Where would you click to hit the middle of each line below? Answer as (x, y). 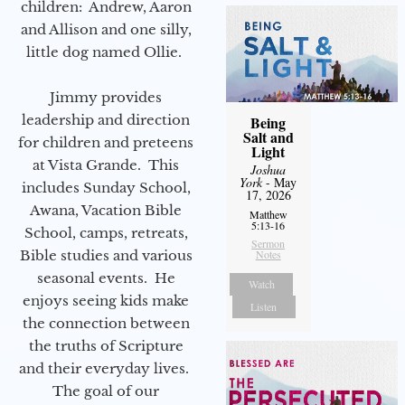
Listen (264, 307)
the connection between (106, 324)
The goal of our (106, 391)
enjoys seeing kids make (106, 301)
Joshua (268, 170)
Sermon (268, 244)
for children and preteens (106, 143)
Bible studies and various (106, 256)
